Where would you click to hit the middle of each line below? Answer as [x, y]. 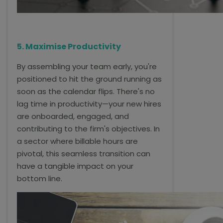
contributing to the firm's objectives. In [88, 129]
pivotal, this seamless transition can [84, 154]
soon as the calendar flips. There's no [86, 91]
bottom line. [40, 178]
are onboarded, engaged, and [73, 116]
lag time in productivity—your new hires [89, 104]
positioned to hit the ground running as [89, 79]
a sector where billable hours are [77, 141]
